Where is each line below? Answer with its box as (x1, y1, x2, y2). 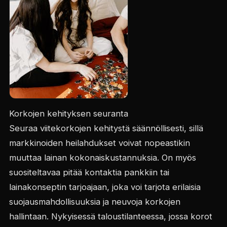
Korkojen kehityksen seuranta (9, 108, 128, 119)
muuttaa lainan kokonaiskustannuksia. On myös (9, 153, 196, 163)
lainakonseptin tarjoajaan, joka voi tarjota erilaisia (9, 182, 201, 192)
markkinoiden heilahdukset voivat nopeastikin (9, 138, 190, 148)
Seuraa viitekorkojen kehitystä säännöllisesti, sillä (9, 123, 203, 133)
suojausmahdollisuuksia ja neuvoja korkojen (9, 197, 180, 207)
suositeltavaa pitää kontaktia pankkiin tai (9, 167, 169, 177)
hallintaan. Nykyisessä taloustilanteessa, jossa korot (9, 211, 212, 221)
